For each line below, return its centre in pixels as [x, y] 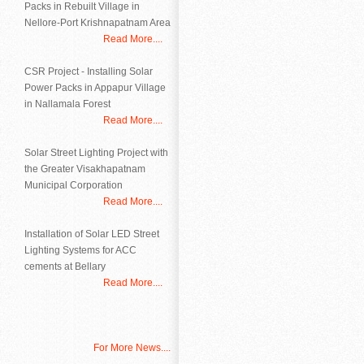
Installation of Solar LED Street [92, 234]
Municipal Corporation [74, 185]
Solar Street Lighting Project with [96, 153]
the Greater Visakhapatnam [85, 169]
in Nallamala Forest [67, 104]
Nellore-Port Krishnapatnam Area [97, 23]
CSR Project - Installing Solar [89, 71]
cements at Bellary [65, 266]
